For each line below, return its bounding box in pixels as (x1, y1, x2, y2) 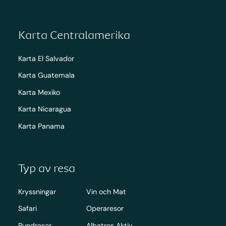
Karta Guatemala (18, 71, 75, 80)
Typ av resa (18, 161, 75, 175)
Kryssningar (18, 187, 56, 197)
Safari (18, 204, 37, 213)
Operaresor (86, 204, 124, 213)
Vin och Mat (86, 187, 126, 197)
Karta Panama (18, 121, 65, 131)
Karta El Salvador (18, 53, 74, 63)
